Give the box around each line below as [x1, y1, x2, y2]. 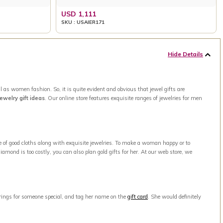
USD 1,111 [61, 9, 97, 18]
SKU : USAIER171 [61, 18, 105, 25]
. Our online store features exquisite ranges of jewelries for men [45, 95, 202, 102]
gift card [127, 193, 148, 200]
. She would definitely [148, 193, 201, 200]
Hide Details [168, 50, 203, 58]
